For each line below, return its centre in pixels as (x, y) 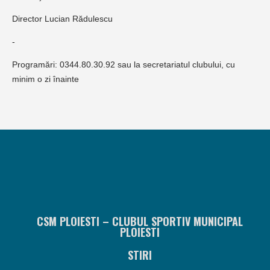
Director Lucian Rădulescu (62, 19)
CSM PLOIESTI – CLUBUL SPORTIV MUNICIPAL (140, 221)
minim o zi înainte (46, 79)
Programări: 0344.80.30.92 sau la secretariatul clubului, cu (124, 65)
